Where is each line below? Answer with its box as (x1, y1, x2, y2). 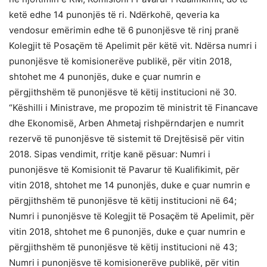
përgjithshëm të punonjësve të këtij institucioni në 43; (9, 241, 237, 253)
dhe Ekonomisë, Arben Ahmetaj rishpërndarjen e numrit (9, 117, 244, 129)
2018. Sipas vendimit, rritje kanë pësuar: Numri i (9, 148, 210, 160)
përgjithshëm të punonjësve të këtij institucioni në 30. (9, 86, 237, 98)
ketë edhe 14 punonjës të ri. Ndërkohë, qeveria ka (9, 8, 219, 20)
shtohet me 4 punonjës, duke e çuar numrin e (9, 70, 201, 82)
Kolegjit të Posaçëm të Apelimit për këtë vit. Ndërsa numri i (9, 39, 257, 51)
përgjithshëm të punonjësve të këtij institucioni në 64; (9, 194, 237, 206)
